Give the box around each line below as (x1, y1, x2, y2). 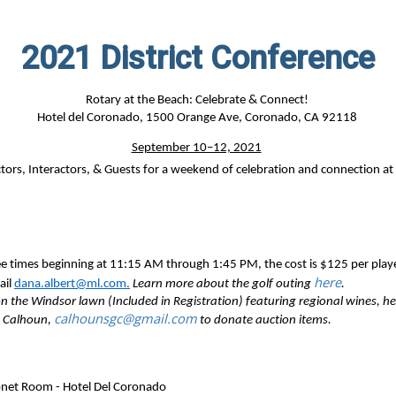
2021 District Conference (21, 40, 375, 77)
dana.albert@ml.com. (14, 277, 130, 291)
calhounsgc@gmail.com (54, 308, 197, 327)
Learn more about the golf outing (133, 277, 314, 291)
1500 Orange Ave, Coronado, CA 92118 (145, 110, 357, 125)
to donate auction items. (197, 313, 337, 327)
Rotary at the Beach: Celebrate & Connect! (85, 93, 308, 107)
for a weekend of (143, 163, 236, 177)
